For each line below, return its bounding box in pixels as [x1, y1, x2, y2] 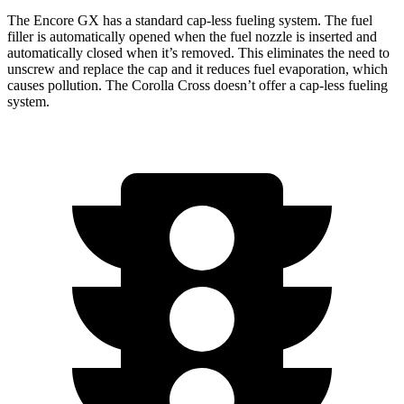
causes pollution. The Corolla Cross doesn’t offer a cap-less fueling [7, 77, 388, 93]
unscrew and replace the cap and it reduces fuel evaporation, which [7, 60, 388, 77]
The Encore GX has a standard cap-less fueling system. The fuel [7, 12, 372, 28]
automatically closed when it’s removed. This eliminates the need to [7, 44, 390, 60]
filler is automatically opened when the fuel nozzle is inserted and [7, 28, 377, 44]
